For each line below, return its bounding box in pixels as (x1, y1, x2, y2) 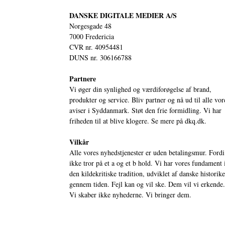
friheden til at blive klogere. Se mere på (69, 116, 185, 126)
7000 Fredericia (69, 31, 114, 41)
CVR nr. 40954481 (69, 42, 123, 52)
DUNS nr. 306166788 (69, 52, 132, 62)
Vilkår (69, 136, 89, 147)
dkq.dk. (185, 116, 206, 126)
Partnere (69, 73, 96, 84)
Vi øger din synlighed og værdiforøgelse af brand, (69, 84, 211, 94)
